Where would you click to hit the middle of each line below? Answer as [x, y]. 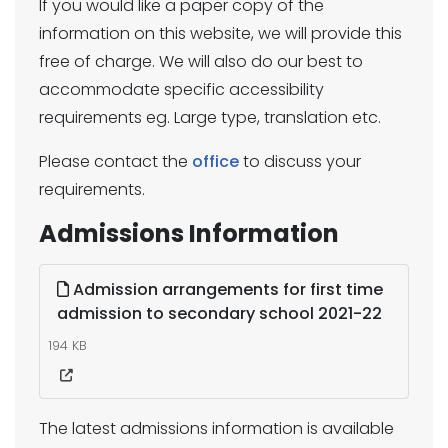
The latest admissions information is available [216, 428]
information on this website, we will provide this [220, 33]
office [215, 161]
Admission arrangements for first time [226, 289]
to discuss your [300, 161]
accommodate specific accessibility [181, 89]
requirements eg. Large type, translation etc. [210, 117]
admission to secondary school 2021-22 [219, 313]
